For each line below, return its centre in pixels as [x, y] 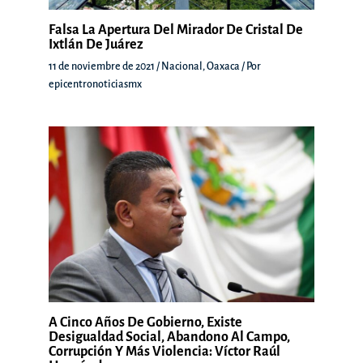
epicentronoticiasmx [95, 84]
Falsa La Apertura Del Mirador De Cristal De [176, 30]
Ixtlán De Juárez [96, 44]
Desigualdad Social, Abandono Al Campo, [169, 337]
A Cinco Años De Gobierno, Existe [145, 323]
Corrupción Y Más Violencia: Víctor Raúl [164, 352]
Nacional [182, 66]
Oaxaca [223, 66]
